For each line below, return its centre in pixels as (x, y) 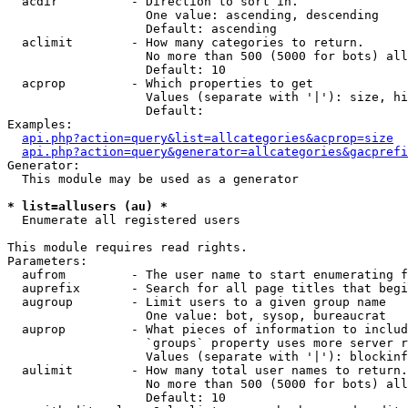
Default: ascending (142, 29)
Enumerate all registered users (124, 220)
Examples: (40, 124)
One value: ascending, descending (193, 15)
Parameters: (47, 261)
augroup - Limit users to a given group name (197, 302)
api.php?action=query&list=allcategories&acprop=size (208, 138)
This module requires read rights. (127, 247)
